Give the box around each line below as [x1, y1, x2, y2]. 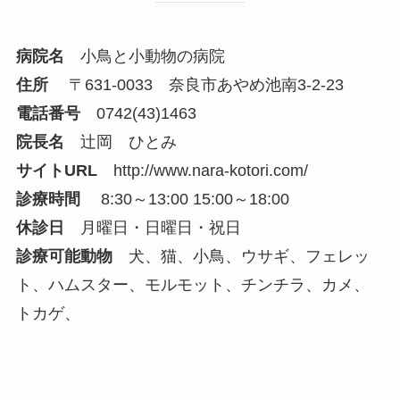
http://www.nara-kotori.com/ [112, 162, 308, 180]
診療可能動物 [15, 247, 112, 266]
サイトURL [15, 162, 97, 180]
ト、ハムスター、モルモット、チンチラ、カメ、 [15, 276, 370, 295]
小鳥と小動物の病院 [63, 47, 225, 66]
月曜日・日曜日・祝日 [63, 219, 241, 237]
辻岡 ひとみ [63, 133, 177, 152]
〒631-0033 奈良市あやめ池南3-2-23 [47, 76, 344, 95]
